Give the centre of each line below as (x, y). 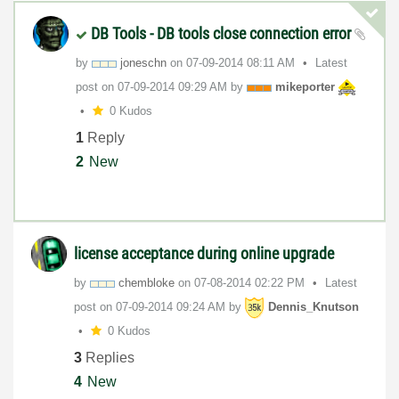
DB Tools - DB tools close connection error (223, 34)
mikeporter (305, 87)
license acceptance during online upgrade (204, 254)
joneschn (143, 63)
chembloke (147, 283)
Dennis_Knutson (313, 307)
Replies (108, 357)
